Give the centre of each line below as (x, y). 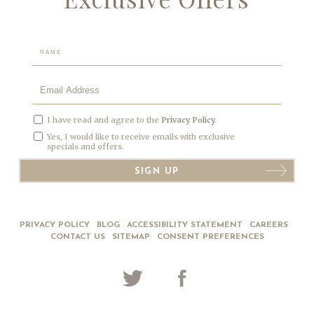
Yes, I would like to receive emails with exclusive (141, 137)
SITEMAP (131, 237)
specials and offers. (85, 147)
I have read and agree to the (104, 120)
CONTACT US (77, 237)
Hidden (38, 44)
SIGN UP (157, 172)
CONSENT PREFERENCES (210, 237)
